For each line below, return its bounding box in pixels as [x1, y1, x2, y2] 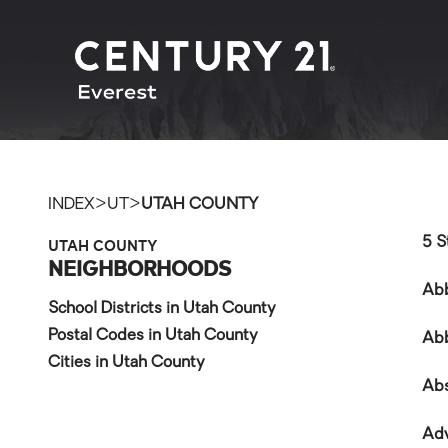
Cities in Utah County [48, 355, 205, 371]
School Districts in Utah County [48, 301, 276, 317]
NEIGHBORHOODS [48, 252, 231, 282]
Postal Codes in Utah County [48, 328, 258, 344]
